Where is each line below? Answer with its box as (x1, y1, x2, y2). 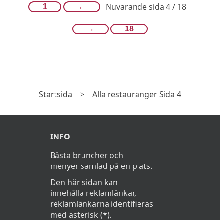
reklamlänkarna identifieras (50, 198, 153, 209)
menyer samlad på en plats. (50, 160, 152, 171)
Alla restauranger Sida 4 (92, 88, 181, 100)
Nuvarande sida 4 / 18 (105, 1, 186, 13)
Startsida (39, 88, 72, 100)
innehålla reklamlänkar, (50, 187, 136, 198)
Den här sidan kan (50, 176, 118, 188)
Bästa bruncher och (50, 149, 123, 161)
